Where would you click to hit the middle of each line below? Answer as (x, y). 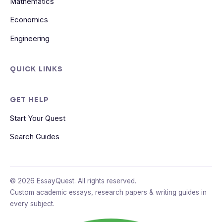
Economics (29, 20)
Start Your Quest (38, 119)
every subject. (32, 203)
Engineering (30, 38)
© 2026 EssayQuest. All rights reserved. (73, 181)
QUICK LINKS (36, 69)
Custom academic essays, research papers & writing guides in (108, 192)
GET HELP (29, 100)
